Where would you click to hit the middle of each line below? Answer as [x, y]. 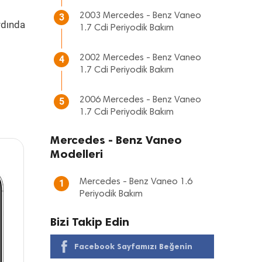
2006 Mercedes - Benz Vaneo [140, 100]
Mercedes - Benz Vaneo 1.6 [136, 182]
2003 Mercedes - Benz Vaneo [140, 16]
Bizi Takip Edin [90, 222]
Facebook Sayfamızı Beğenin [133, 247]
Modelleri [77, 154]
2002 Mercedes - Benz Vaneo [140, 58]
